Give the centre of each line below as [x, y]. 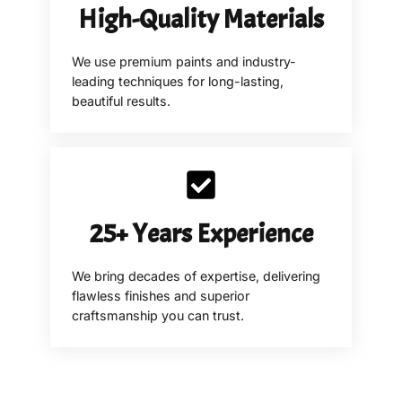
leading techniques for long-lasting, [178, 81]
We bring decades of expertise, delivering [196, 275]
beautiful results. [121, 100]
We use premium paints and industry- [184, 61]
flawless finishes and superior [161, 295]
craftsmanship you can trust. [158, 315]
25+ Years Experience [201, 233]
